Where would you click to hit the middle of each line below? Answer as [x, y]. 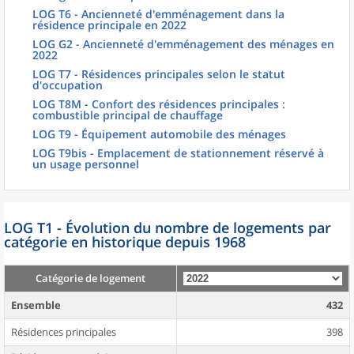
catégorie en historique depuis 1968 [125, 242]
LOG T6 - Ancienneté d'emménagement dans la [158, 14]
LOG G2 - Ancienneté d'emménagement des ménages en [183, 44]
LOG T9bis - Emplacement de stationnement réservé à [178, 153]
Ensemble [36, 305]
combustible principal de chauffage [128, 115]
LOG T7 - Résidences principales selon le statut [159, 74]
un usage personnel [86, 164]
